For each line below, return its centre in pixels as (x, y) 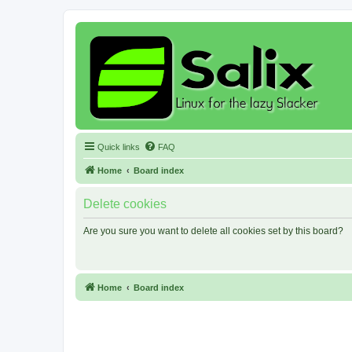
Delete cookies (125, 204)
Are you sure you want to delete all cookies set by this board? (213, 231)
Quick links (119, 147)
